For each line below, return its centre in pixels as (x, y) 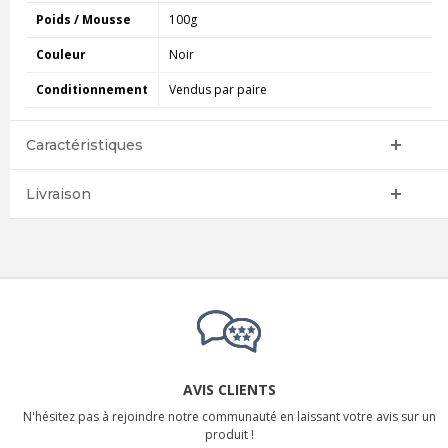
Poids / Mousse (83, 20)
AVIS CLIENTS (229, 390)
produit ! (229, 435)
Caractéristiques (84, 145)
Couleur (60, 55)
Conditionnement (91, 90)
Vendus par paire (217, 90)
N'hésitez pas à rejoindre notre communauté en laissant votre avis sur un (229, 417)
